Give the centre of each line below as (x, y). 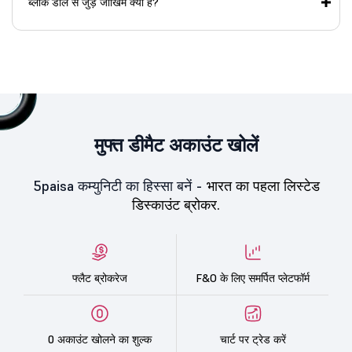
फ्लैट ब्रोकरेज (100, 278)
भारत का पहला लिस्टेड (263, 186)
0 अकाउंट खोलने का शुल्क (100, 339)
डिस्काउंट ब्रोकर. (176, 205)
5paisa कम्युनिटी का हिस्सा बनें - (119, 186)
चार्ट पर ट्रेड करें (253, 339)
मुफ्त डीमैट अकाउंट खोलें (176, 145)
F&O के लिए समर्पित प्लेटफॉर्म (253, 278)
